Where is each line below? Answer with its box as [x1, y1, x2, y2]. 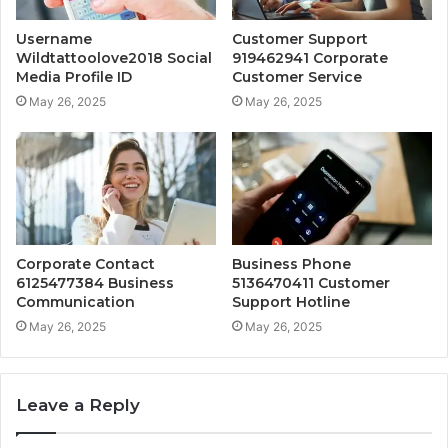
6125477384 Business [16, 274, 174, 293]
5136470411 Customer [232, 274, 390, 293]
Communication [16, 293, 135, 312]
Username [16, 30, 92, 49]
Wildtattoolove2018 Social [16, 49, 212, 68]
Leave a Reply [16, 395, 140, 416]
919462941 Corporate [232, 49, 388, 68]
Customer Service [232, 68, 362, 87]
